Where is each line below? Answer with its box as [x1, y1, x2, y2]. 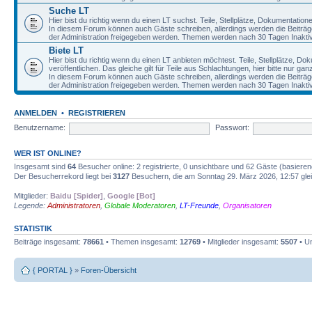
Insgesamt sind [14, 162, 68, 171]
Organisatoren [223, 201, 272, 210]
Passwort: [214, 123, 249, 132]
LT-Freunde [180, 201, 219, 210]
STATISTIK [14, 224, 52, 233]
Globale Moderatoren [104, 201, 175, 210]
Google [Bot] [107, 191, 155, 200]
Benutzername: [14, 123, 65, 132]
